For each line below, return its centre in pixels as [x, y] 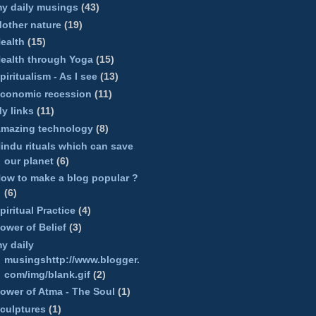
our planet [29, 160]
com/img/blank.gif [47, 274]
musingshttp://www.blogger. [72, 259]
